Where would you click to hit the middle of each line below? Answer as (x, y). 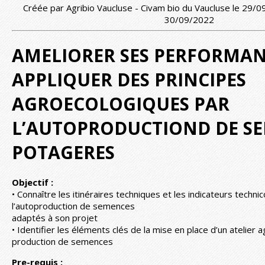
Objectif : (33, 182)
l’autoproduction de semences (73, 206)
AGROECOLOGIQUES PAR (121, 104)
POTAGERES (63, 152)
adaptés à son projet (55, 217)
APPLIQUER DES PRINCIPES (129, 79)
